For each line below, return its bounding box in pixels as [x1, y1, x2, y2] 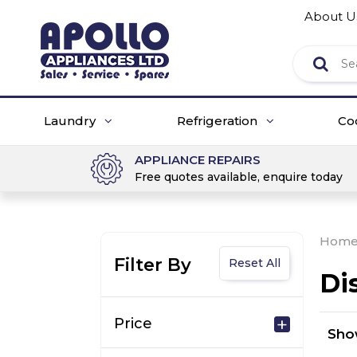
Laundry [44, 113, 99, 128]
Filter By [114, 254, 191, 276]
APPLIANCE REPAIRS [135, 152, 261, 167]
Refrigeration [176, 113, 261, 128]
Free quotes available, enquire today [135, 170, 343, 184]
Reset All [229, 256, 280, 270]
